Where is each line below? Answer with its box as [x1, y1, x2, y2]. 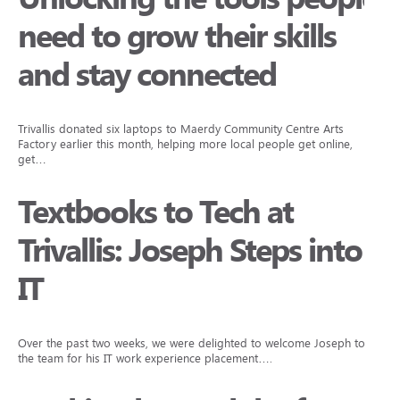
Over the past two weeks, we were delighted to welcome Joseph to [18, 337, 365, 350]
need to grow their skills [18, 18, 336, 55]
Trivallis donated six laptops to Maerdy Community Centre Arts [18, 122, 344, 136]
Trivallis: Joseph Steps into [18, 232, 362, 270]
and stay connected [18, 56, 276, 94]
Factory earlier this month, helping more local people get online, [18, 137, 353, 151]
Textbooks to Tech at [18, 194, 293, 231]
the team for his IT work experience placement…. [18, 352, 272, 365]
